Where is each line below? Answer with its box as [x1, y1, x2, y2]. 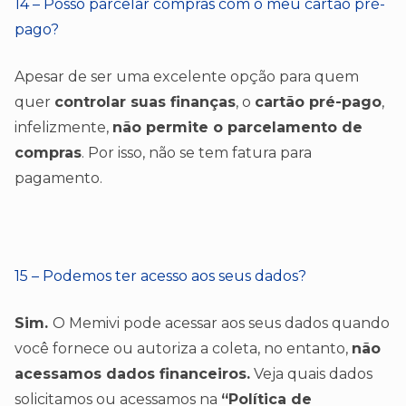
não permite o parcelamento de [112, 118, 362, 136]
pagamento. [14, 169, 110, 187]
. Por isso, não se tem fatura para [82, 143, 312, 161]
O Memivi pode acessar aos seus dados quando [53, 314, 390, 332]
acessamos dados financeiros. [14, 364, 250, 382]
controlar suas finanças [54, 92, 236, 111]
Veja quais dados [250, 364, 372, 382]
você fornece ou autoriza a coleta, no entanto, [14, 339, 352, 357]
